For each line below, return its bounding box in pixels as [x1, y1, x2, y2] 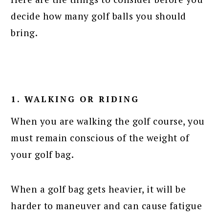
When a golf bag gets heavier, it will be [11, 182, 186, 195]
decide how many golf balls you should [11, 9, 186, 22]
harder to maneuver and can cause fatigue [11, 199, 202, 212]
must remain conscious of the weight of [11, 131, 190, 144]
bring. [11, 26, 38, 39]
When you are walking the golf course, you [11, 114, 205, 127]
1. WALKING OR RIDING [11, 93, 140, 105]
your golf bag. [11, 148, 74, 160]
